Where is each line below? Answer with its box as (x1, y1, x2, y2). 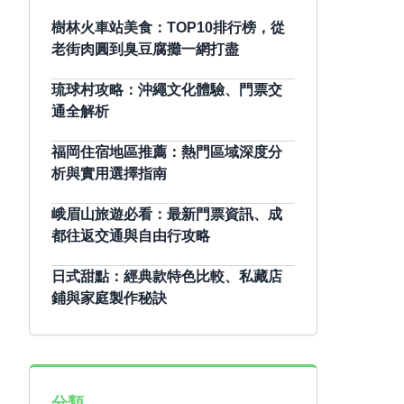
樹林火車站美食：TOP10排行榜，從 (51, 20, 285, 35)
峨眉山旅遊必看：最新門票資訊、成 (51, 207, 282, 222)
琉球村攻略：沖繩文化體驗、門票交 (51, 82, 282, 97)
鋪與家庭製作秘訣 (51, 290, 167, 306)
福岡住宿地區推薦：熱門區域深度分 (51, 144, 282, 160)
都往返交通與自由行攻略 (51, 228, 210, 243)
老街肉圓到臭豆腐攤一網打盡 (51, 41, 239, 57)
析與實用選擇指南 (51, 166, 167, 181)
